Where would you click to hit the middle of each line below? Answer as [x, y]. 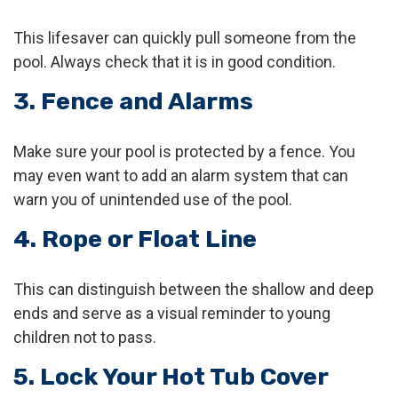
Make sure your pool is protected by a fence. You [184, 151]
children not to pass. [85, 337]
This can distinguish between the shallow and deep [194, 289]
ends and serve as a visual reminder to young [172, 313]
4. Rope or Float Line [135, 239]
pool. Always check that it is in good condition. [175, 62]
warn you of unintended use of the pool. [153, 199]
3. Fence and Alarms [133, 101]
